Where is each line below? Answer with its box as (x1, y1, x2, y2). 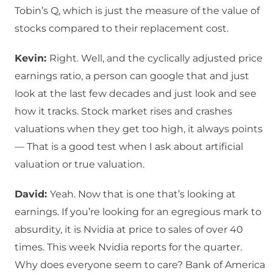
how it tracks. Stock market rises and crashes (15, 105, 232, 118)
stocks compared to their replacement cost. (15, 23, 229, 35)
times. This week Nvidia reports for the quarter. (15, 241, 242, 253)
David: (15, 188, 50, 200)
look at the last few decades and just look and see (15, 88, 257, 100)
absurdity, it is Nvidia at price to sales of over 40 (15, 224, 243, 236)
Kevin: (15, 52, 49, 65)
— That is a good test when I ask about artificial (15, 141, 243, 153)
